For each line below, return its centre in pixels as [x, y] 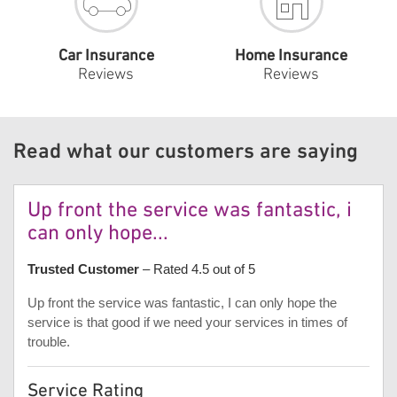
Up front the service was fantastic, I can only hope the [182, 302]
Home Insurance [291, 57]
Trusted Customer [83, 269]
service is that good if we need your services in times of [187, 322]
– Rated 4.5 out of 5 [197, 269]
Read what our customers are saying [186, 150]
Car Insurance [106, 57]
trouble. [49, 341]
